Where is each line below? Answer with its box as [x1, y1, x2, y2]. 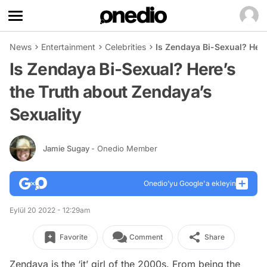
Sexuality [10, 104, 82, 125]
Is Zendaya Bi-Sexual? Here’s [10, 59, 236, 79]
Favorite [59, 232, 88, 241]
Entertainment [41, 42, 95, 52]
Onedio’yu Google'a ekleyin [144, 179, 236, 188]
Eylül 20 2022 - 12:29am [10, 206, 91, 215]
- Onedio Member [91, 143, 157, 153]
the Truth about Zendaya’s [10, 82, 212, 102]
